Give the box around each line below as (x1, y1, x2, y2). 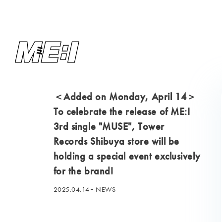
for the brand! (53, 165, 113, 177)
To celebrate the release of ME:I (53, 105, 190, 118)
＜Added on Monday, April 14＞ (53, 90, 197, 103)
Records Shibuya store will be (53, 135, 179, 148)
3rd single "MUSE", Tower (53, 120, 165, 133)
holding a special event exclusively (53, 150, 201, 163)
